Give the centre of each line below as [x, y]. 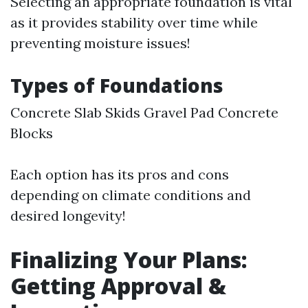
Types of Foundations [117, 86]
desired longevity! [68, 216]
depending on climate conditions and [131, 195]
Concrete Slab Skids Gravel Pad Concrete [144, 113]
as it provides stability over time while [134, 23]
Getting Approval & [118, 286]
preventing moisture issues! [100, 43]
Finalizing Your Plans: [129, 260]
